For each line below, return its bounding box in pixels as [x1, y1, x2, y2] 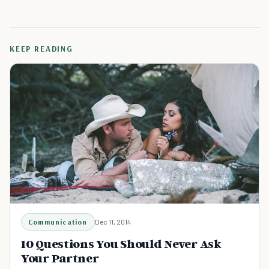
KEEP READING [10, 44, 73, 53]
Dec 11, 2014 [94, 217, 131, 226]
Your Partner [21, 250, 99, 265]
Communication [28, 217, 88, 226]
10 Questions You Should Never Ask [21, 236, 222, 251]
